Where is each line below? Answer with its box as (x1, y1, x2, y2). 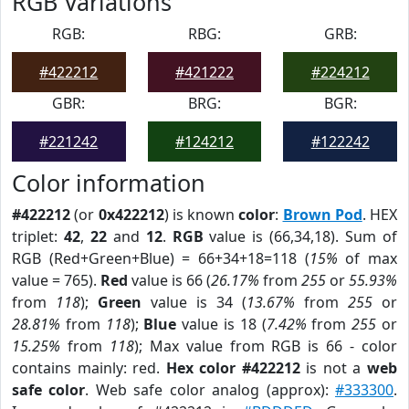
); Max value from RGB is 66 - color (133, 336, 398, 356)
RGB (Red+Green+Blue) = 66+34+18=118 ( (12, 248, 309, 268)
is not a (299, 358, 368, 378)
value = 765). (12, 270, 100, 290)
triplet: (12, 226, 64, 246)
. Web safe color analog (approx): (85, 380, 336, 400)
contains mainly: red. (12, 358, 166, 378)
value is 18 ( (176, 314, 267, 334)
